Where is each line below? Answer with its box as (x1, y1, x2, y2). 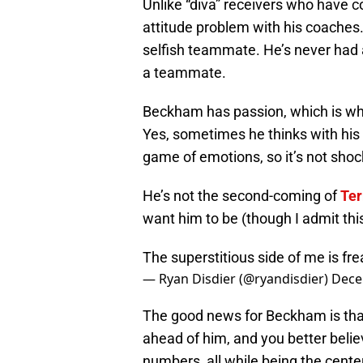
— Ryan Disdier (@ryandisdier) (143, 270, 331, 288)
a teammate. (143, 64, 226, 82)
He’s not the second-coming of (143, 187, 340, 205)
